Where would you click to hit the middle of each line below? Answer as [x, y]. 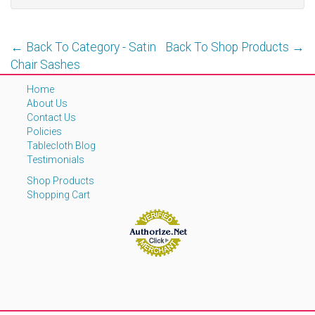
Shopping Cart [58, 194]
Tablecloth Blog [61, 145]
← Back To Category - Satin [83, 47]
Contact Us [51, 117]
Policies [44, 131]
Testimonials [56, 159]
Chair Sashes [45, 64]
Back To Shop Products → [235, 47]
